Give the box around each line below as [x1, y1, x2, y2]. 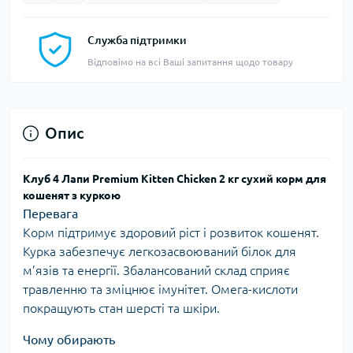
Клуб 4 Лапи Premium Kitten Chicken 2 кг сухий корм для [23, 173, 326, 186]
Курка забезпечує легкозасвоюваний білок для [23, 244, 296, 259]
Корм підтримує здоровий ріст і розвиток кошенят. [23, 225, 319, 240]
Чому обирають [23, 333, 115, 347]
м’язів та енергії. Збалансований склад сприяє [23, 263, 290, 278]
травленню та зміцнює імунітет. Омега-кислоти [23, 282, 298, 297]
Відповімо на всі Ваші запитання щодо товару [87, 57, 293, 68]
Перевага [23, 206, 78, 221]
